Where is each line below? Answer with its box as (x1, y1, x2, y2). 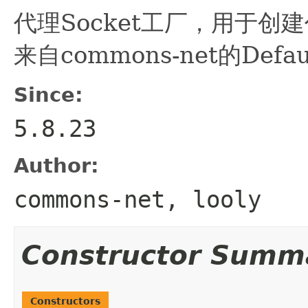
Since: (14, 82, 83, 107)
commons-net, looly (14, 185, 261, 213)
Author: (14, 153, 99, 177)
